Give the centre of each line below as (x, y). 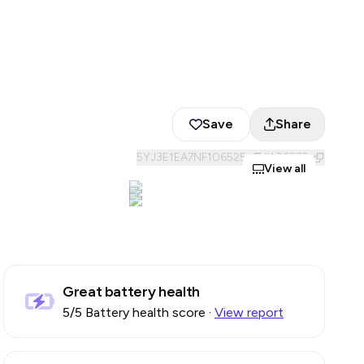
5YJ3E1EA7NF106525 (191, 157)
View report (249, 312)
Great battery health (131, 292)
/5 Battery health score (138, 312)
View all (284, 169)
